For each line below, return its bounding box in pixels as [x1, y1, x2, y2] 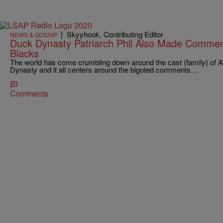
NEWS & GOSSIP [10, 30, 57, 39]
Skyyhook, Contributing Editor [67, 28, 163, 39]
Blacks [10, 45, 39, 60]
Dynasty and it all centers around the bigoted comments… [10, 64, 198, 75]
